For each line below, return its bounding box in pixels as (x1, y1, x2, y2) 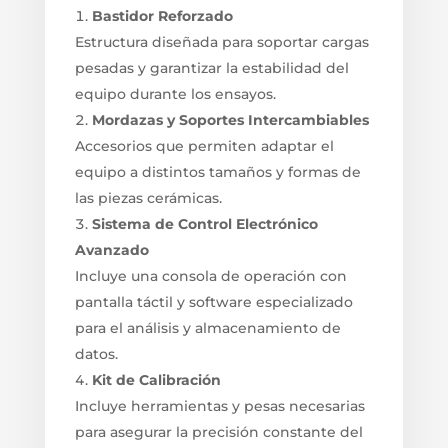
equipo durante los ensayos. (74, 84, 276, 103)
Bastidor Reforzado (91, 6, 233, 25)
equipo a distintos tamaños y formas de (74, 162, 361, 181)
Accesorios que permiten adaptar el (74, 136, 334, 155)
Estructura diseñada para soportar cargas (74, 32, 369, 51)
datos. (74, 344, 118, 363)
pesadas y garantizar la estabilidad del (74, 58, 349, 77)
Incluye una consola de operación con (74, 266, 347, 285)
